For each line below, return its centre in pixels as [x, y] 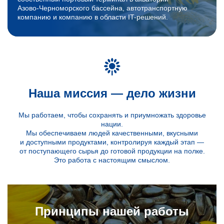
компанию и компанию [56, 17]
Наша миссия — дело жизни [112, 93]
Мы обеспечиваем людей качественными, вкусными [112, 133]
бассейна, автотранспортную [138, 8]
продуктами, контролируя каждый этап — [136, 142]
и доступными [44, 142]
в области [111, 17]
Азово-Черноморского [53, 8]
